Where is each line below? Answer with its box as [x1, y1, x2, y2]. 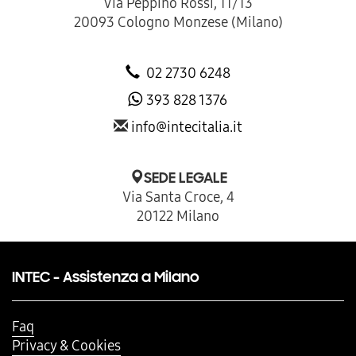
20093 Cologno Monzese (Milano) [73, 11, 283, 32]
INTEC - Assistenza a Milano [12, 267, 199, 286]
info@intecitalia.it [131, 116, 242, 137]
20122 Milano [137, 205, 219, 226]
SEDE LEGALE [143, 168, 227, 187]
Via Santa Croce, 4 [122, 186, 234, 207]
